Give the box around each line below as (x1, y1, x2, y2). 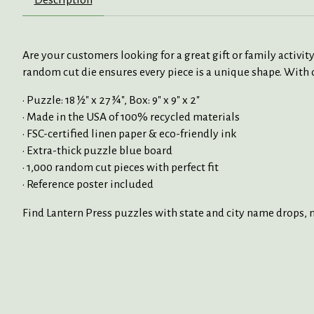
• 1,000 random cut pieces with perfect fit (22, 161, 219, 175)
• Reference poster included (22, 178, 153, 191)
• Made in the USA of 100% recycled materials (22, 111, 240, 124)
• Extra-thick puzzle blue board (22, 144, 172, 158)
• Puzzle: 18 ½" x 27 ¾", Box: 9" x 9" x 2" (22, 94, 200, 107)
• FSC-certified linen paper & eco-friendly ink (22, 128, 236, 141)
